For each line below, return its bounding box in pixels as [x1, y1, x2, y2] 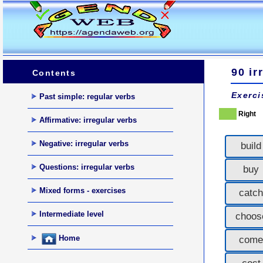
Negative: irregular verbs [39, 139, 129, 148]
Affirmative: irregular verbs [39, 115, 137, 124]
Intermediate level [39, 209, 104, 218]
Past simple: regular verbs [39, 92, 135, 101]
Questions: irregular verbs [39, 162, 134, 171]
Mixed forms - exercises [39, 186, 126, 195]
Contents [32, 69, 76, 77]
